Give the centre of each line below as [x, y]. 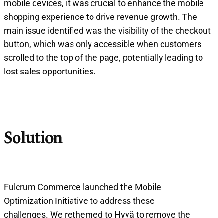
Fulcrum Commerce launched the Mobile [82, 187]
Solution [33, 139]
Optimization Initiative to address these [79, 201]
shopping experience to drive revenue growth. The [100, 17]
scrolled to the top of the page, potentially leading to [103, 57]
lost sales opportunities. [50, 71]
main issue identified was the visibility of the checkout [107, 30]
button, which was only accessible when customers [103, 44]
